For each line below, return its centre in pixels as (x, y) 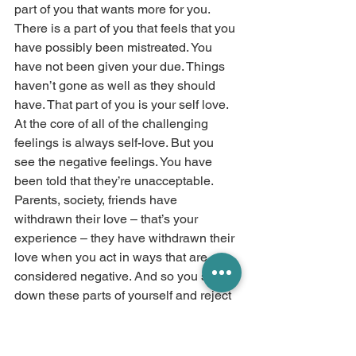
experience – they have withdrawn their (126, 238)
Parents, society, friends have (97, 199)
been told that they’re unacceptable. (115, 180)
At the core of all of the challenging (113, 123)
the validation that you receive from (114, 333)
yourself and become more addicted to (123, 314)
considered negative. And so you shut (121, 276)
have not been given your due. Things (121, 66)
